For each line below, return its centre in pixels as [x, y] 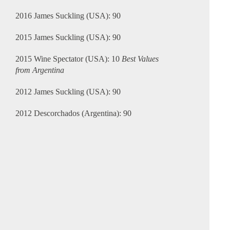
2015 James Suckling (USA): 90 [68, 37]
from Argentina [40, 70]
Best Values [140, 59]
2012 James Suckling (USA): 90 [68, 92]
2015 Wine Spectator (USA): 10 [68, 59]
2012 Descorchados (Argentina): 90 [73, 113]
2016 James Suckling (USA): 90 [68, 16]
